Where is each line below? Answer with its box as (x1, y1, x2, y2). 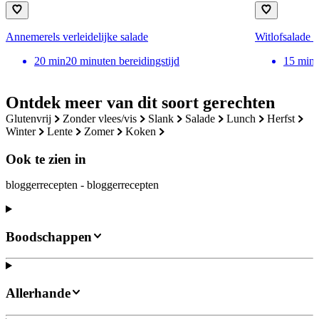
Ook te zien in (6, 151, 86, 167)
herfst (276, 113, 295, 125)
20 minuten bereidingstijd (66, 55, 179, 68)
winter (16, 125, 36, 138)
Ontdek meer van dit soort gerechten (6, 93, 275, 113)
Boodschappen (6, 229, 92, 244)
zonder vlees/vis (70, 113, 137, 125)
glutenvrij (14, 113, 51, 125)
